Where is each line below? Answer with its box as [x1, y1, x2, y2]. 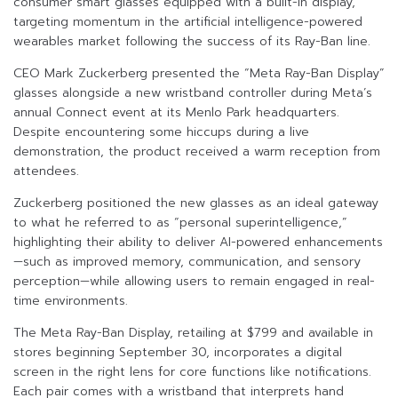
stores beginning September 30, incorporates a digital [13, 343, 342, 362]
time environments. [13, 291, 128, 311]
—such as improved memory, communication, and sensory [13, 252, 361, 272]
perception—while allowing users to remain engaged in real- [13, 272, 375, 291]
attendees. [13, 162, 79, 181]
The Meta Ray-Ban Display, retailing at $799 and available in [13, 323, 373, 343]
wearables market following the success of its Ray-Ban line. [13, 32, 370, 52]
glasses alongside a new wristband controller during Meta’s [13, 84, 372, 103]
